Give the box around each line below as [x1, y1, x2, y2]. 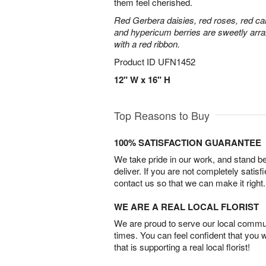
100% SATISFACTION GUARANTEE [114, 136, 261, 149]
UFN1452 [158, 55, 195, 68]
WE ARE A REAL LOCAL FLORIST [114, 200, 259, 213]
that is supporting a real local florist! [114, 240, 250, 253]
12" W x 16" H [114, 73, 170, 86]
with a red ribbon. [114, 37, 180, 50]
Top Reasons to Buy [114, 107, 210, 123]
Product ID [114, 55, 158, 68]
